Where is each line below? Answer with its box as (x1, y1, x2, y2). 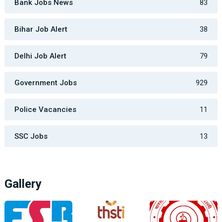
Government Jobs (14, 78, 77, 88)
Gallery (4, 177, 42, 191)
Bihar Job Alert (14, 25, 67, 34)
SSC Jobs (14, 132, 48, 141)
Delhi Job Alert (14, 52, 66, 61)
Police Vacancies (14, 105, 76, 114)
